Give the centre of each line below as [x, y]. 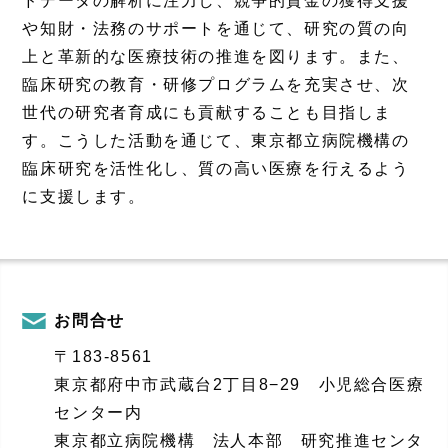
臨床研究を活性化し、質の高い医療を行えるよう [216, 168]
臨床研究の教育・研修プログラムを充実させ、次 [216, 84]
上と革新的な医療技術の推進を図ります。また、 [216, 56]
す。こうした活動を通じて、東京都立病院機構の [216, 140]
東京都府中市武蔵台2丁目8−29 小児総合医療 [239, 384]
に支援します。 [84, 196]
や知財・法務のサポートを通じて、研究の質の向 [216, 28]
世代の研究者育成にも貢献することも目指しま [207, 112]
